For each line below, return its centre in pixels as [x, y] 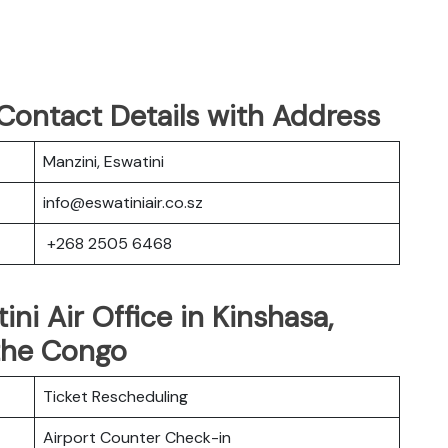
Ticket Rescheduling [115, 396]
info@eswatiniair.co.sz [123, 202]
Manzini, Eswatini [103, 161]
